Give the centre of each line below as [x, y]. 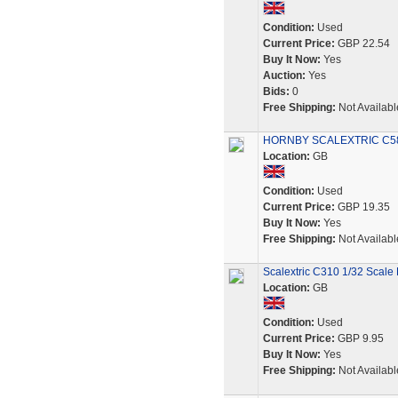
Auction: [284, 76]
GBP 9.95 [359, 338]
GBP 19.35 [362, 207]
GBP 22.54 [362, 44]
